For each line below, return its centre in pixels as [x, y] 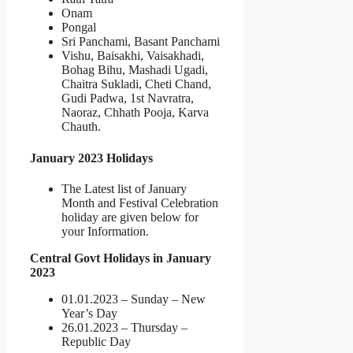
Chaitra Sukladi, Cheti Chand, [136, 84]
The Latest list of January [124, 188]
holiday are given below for [130, 217]
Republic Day [96, 341]
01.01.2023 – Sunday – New [134, 299]
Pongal [79, 28]
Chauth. [81, 127]
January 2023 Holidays [91, 158]
